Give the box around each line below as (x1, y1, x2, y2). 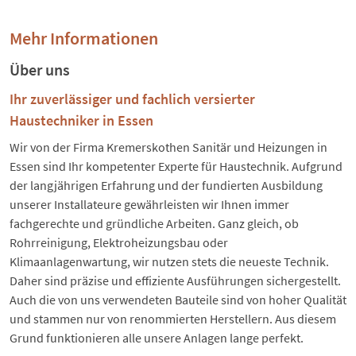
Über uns (10, 59, 70, 79)
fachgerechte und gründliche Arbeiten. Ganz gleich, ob (10, 215, 299, 231)
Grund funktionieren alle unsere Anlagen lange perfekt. (10, 329, 304, 346)
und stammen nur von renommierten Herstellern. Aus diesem (10, 310, 336, 327)
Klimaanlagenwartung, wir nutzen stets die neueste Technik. (10, 253, 329, 269)
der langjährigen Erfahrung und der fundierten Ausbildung (10, 176, 323, 193)
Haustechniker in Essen (10, 110, 153, 130)
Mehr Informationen (10, 26, 158, 49)
